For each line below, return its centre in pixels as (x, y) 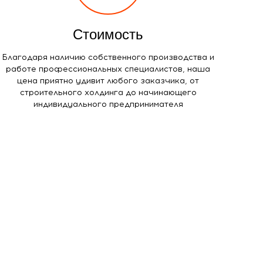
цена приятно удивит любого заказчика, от (108, 80)
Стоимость (108, 34)
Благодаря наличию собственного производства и (108, 57)
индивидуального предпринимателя (108, 104)
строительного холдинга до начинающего (108, 92)
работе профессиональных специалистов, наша (108, 69)
